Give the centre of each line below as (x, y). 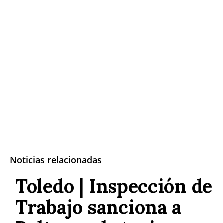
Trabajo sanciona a (99, 206)
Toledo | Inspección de (114, 185)
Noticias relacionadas (56, 160)
